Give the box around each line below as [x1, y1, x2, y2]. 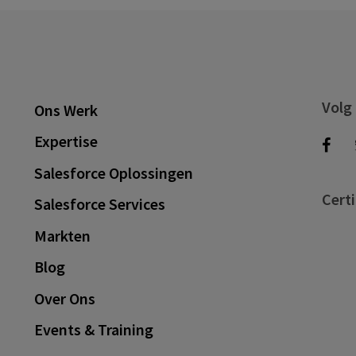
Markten [33, 225, 91, 246]
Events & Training [33, 319, 153, 340]
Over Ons [33, 288, 95, 308]
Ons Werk [33, 99, 98, 120]
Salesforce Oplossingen [33, 162, 193, 183]
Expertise [33, 131, 98, 152]
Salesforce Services [33, 194, 165, 215]
